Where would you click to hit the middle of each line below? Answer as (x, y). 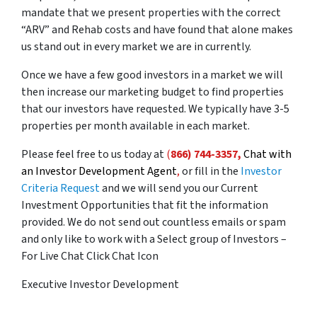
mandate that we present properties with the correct (151, 13)
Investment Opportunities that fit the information (145, 205)
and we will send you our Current (179, 188)
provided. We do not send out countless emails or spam (154, 222)
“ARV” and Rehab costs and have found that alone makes (157, 30)
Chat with (267, 154)
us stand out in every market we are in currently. (136, 47)
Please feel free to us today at (94, 154)
